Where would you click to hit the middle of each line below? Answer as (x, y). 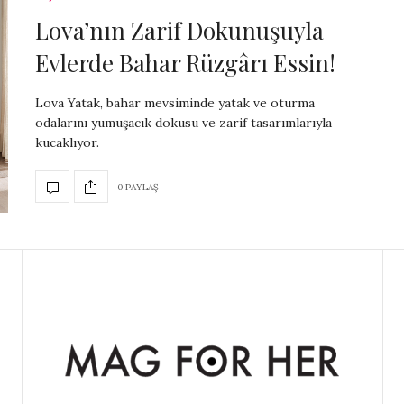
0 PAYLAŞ (138, 187)
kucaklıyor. (67, 143)
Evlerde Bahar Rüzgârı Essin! (185, 63)
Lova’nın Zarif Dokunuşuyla (179, 31)
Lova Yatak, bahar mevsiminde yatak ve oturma (175, 103)
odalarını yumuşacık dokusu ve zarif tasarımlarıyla (184, 123)
